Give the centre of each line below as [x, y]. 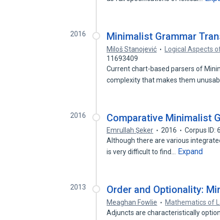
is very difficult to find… [142, 152]
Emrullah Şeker [130, 130]
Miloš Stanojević [132, 49]
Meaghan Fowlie [132, 202]
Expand [191, 151]
